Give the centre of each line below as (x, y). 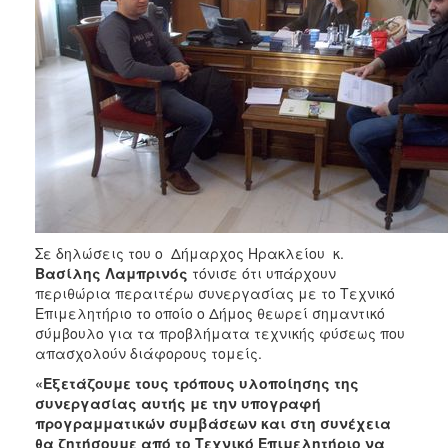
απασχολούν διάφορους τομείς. (148, 352)
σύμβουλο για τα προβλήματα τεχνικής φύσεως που (220, 332)
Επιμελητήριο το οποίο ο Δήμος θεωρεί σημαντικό (210, 312)
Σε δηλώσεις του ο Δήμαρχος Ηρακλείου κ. (189, 252)
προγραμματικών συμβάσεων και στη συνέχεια (213, 422)
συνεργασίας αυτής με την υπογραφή (178, 402)
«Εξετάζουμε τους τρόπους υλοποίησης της (197, 382)
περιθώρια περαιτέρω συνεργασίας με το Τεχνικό (215, 292)
